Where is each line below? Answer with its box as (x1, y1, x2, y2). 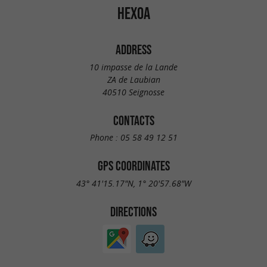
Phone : (89, 132, 120, 144)
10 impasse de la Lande (89, 61, 178, 73)
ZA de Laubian (107, 73, 160, 85)
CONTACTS (113, 113, 154, 128)
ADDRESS (116, 42, 151, 57)
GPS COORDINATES (97, 159, 170, 173)
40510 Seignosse (103, 86, 164, 98)
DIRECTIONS (110, 204, 157, 219)
